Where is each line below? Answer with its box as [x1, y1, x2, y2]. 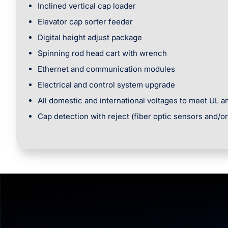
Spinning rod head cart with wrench [38, 48, 167, 58]
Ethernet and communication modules [38, 64, 175, 74]
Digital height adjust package [38, 33, 142, 42]
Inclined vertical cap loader [38, 1, 136, 11]
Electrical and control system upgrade [38, 80, 175, 90]
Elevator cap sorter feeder [38, 17, 133, 26]
